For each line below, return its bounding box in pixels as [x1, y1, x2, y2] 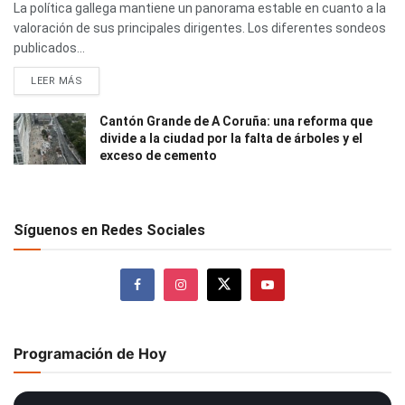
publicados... [14, 40, 85, 55]
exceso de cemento [99, 147, 217, 163]
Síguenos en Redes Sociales [14, 221, 205, 239]
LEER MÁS [31, 74, 83, 87]
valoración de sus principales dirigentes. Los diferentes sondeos [14, 20, 386, 35]
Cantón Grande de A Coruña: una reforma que [99, 113, 372, 128]
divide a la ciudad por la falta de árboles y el [99, 130, 363, 146]
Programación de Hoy [14, 344, 166, 363]
